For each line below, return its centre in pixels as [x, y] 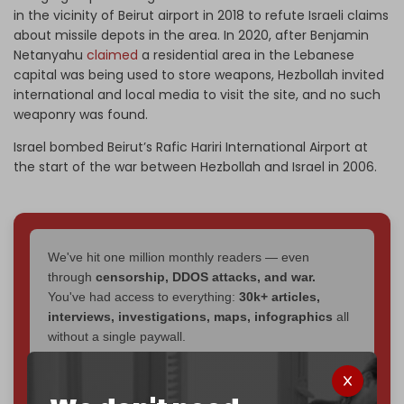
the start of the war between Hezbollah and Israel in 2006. [195, 166]
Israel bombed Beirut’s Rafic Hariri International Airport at [191, 147]
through [72, 276]
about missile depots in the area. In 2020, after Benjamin [191, 35]
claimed [112, 55]
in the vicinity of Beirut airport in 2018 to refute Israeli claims [201, 15]
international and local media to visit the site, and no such [197, 94]
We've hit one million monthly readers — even [179, 257]
